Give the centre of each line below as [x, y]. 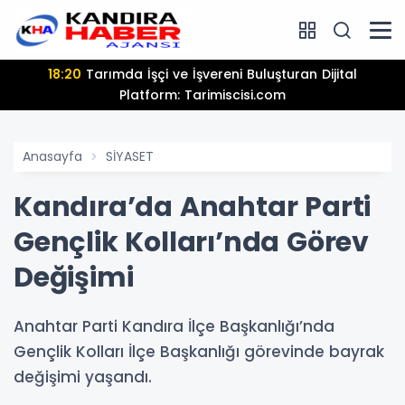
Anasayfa [52, 156]
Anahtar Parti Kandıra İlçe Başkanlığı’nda [174, 326]
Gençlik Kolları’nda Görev [191, 242]
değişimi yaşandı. [83, 377]
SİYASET [130, 156]
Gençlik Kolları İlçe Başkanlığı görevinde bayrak [199, 352]
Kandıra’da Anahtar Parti [193, 207]
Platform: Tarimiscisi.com [202, 95]
